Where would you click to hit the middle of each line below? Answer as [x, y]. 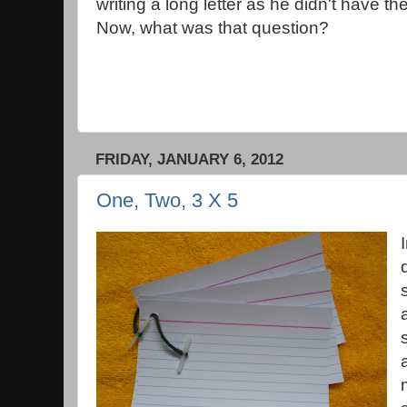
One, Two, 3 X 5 [167, 201]
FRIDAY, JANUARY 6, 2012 [189, 159]
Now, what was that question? [213, 28]
